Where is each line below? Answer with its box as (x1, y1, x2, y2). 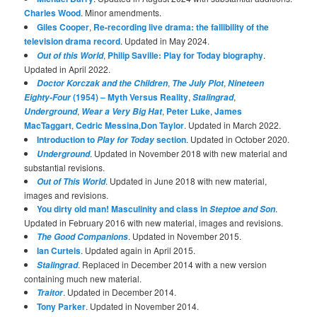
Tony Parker (37, 299, 86, 313)
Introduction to (37, 132, 98, 146)
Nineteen (228, 76, 265, 89)
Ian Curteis (37, 243, 81, 257)
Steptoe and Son (209, 202, 276, 215)
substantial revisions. (24, 161, 105, 173)
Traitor (37, 286, 64, 299)
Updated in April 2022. (24, 62, 111, 75)
